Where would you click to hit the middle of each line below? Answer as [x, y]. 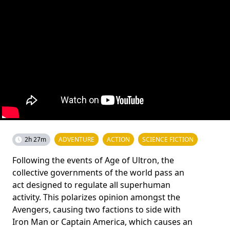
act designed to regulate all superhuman [91, 185]
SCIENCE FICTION [168, 139]
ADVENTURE [76, 139]
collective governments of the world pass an [98, 172]
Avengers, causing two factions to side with [97, 209]
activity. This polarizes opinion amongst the [96, 197]
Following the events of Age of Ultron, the [93, 160]
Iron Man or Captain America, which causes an [102, 222]
